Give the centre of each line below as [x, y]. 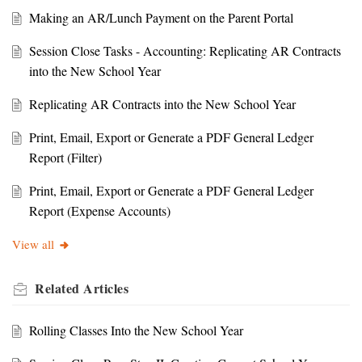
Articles [106, 288]
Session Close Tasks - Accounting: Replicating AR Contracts [185, 51]
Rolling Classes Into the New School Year [136, 330]
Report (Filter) [65, 158]
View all [33, 244]
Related [59, 288]
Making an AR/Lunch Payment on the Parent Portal [161, 18]
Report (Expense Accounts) [99, 211]
